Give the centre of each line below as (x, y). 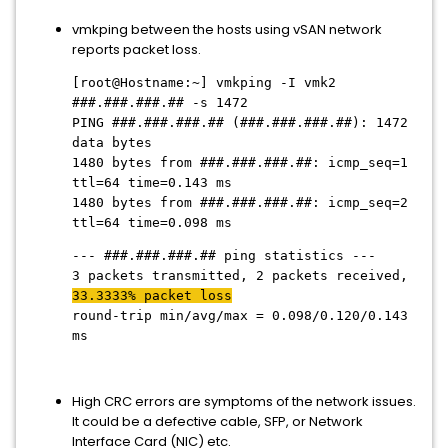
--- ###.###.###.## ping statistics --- (224, 255)
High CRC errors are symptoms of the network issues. (244, 401)
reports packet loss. (136, 49)
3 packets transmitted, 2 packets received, (240, 275)
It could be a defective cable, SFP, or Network (217, 421)
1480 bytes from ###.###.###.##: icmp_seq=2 (240, 202)
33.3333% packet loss (152, 295)
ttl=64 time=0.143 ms (152, 182)
